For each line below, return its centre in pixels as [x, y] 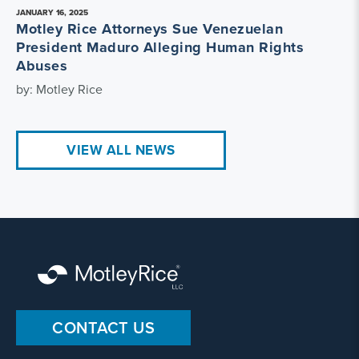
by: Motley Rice [59, 89]
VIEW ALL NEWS [121, 150]
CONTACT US [103, 327]
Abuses [42, 66]
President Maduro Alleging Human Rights [160, 47]
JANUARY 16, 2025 [52, 12]
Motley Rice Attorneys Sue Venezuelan [149, 29]
